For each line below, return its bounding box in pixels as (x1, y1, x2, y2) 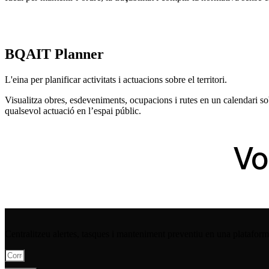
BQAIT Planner (5, 46, 104, 62)
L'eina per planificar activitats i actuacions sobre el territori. (5, 74, 227, 85)
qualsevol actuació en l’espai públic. (5, 105, 141, 116)
